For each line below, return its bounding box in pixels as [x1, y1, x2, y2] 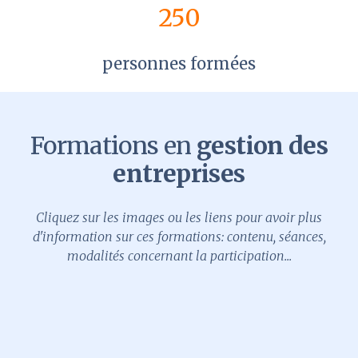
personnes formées [102, 53, 256, 74]
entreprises [113, 157, 245, 189]
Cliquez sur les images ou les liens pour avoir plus [36, 209, 322, 225]
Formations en [30, 129, 197, 161]
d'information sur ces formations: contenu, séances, [32, 228, 326, 245]
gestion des [197, 129, 328, 161]
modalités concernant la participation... [66, 247, 292, 264]
